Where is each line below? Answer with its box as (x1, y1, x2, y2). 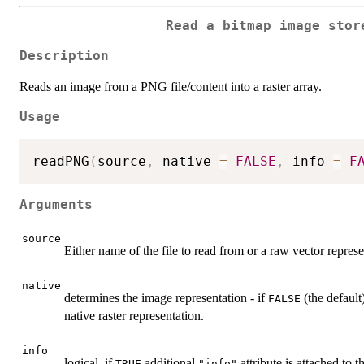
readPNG (32, 153, 89, 169)
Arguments (19, 197, 93, 213)
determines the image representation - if (64, 290, 268, 305)
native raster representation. (64, 308, 204, 323)
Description (19, 48, 109, 63)
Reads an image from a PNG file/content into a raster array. (19, 79, 322, 93)
